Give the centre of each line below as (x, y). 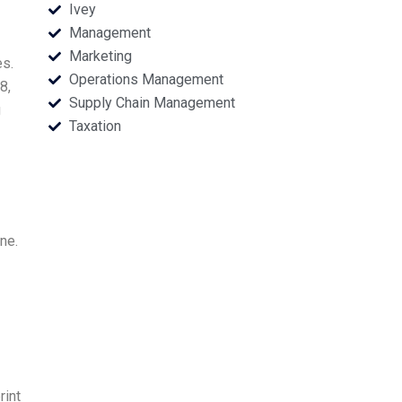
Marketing (100, 56)
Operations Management (146, 79)
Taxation (95, 126)
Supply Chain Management (152, 103)
